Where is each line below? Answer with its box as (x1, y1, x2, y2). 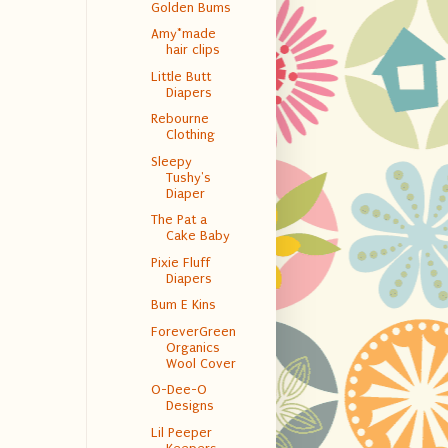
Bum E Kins (150, 297, 216, 313)
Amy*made (150, 26, 216, 42)
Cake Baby (165, 228, 230, 244)
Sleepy (150, 153, 192, 169)
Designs (165, 398, 214, 414)
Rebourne (150, 111, 209, 127)
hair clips (165, 42, 220, 58)
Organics (165, 339, 220, 355)
